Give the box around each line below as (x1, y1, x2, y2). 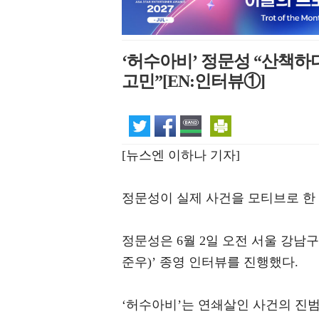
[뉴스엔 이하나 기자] (122, 148, 240, 163)
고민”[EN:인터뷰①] (122, 72, 265, 91)
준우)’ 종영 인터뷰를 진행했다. (122, 255, 298, 270)
